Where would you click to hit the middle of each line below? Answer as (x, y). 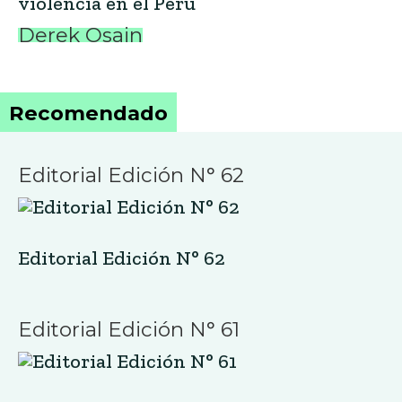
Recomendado (88, 113)
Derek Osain (80, 35)
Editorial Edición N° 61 (129, 329)
